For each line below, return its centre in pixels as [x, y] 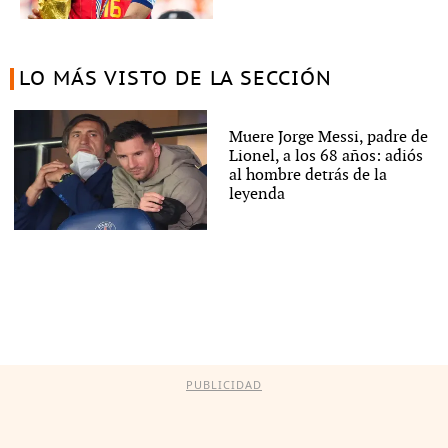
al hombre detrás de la [307, 175]
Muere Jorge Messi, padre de [328, 137]
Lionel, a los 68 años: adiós [325, 156]
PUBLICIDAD [224, 384]
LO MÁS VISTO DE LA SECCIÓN [175, 78]
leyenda [256, 194]
